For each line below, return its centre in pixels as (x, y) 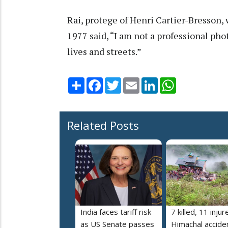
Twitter (134, 82)
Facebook (120, 82)
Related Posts (103, 125)
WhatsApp (194, 82)
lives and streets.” (104, 52)
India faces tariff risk (116, 212)
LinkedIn (172, 82)
